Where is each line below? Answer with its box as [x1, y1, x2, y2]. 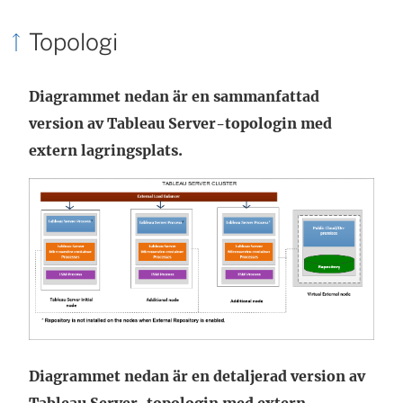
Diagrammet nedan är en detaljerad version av [29, 367, 365, 386]
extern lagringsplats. [29, 141, 183, 160]
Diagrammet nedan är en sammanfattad [29, 87, 319, 106]
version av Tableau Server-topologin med [29, 114, 332, 133]
